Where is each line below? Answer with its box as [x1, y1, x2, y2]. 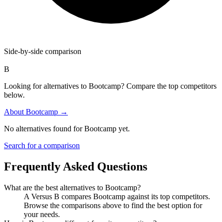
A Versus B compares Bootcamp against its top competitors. [24, 192, 210, 201]
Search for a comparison [4, 141, 80, 150]
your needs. [24, 210, 60, 219]
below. [4, 90, 25, 99]
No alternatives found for [4, 124, 84, 133]
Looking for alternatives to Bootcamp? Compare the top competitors [4, 81, 217, 90]
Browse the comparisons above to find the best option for [24, 201, 202, 210]
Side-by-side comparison [4, 47, 81, 55]
